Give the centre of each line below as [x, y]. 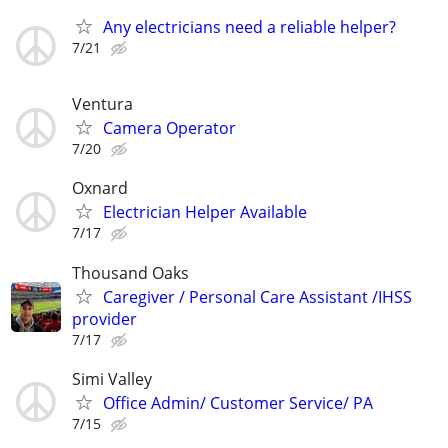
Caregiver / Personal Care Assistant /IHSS [257, 296]
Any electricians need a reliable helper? [249, 27]
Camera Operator [169, 128]
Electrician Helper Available [205, 212]
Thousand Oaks [130, 272]
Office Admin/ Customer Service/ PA [238, 402]
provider [104, 318]
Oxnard [100, 188]
